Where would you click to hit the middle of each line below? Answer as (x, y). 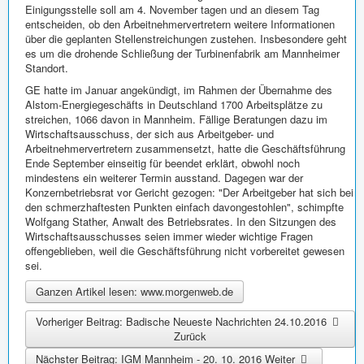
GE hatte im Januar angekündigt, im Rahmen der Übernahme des (179, 89)
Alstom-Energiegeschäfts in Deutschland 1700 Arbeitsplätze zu (174, 104)
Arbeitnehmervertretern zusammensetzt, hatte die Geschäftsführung (185, 148)
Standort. (47, 67)
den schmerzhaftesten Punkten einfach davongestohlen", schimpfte (184, 206)
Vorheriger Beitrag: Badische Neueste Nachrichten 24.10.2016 (183, 321)
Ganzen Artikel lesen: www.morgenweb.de (134, 291)
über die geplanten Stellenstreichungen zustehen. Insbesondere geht (186, 38)
